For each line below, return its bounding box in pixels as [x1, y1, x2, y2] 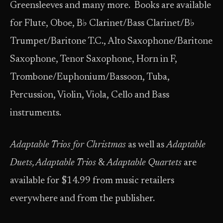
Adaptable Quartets [107, 158, 182, 168]
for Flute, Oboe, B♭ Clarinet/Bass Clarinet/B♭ [10, 19, 195, 28]
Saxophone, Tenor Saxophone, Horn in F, [10, 55, 177, 64]
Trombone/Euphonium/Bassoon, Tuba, [10, 73, 170, 82]
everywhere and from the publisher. [10, 194, 155, 204]
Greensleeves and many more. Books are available [10, 1, 211, 10]
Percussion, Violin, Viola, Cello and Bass [10, 91, 169, 100]
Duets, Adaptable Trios [10, 158, 96, 168]
